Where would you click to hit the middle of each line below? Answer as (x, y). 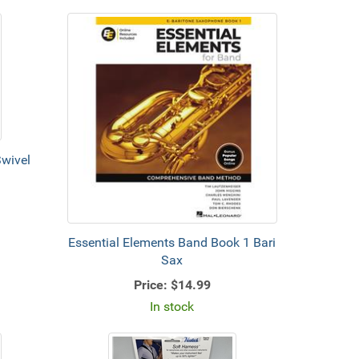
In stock (172, 306)
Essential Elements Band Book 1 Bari (172, 242)
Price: (150, 284)
